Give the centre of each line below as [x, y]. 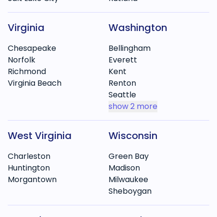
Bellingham [130, 48]
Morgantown [32, 179]
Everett [123, 60]
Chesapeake [32, 48]
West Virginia [40, 136]
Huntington [29, 168]
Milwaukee [128, 179]
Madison [124, 168]
